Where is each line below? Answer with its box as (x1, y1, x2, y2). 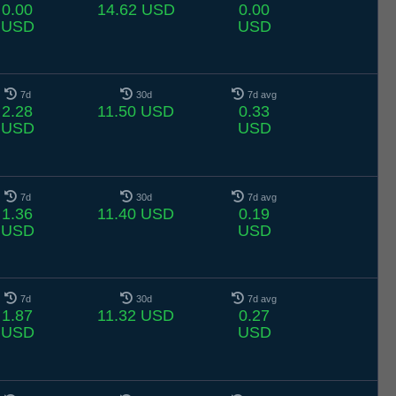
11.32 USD (97, 307, 175, 325)
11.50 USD (97, 103, 175, 121)
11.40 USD (97, 204, 175, 223)
